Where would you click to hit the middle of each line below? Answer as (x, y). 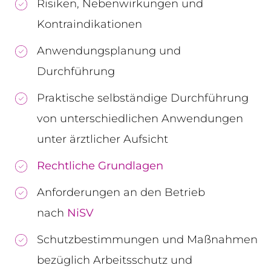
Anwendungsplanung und (109, 51)
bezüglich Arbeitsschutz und (115, 260)
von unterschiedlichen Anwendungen (140, 118)
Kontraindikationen (90, 24)
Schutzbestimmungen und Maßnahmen (147, 239)
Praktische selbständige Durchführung (143, 98)
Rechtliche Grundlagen (100, 165)
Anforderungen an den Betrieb (121, 192)
